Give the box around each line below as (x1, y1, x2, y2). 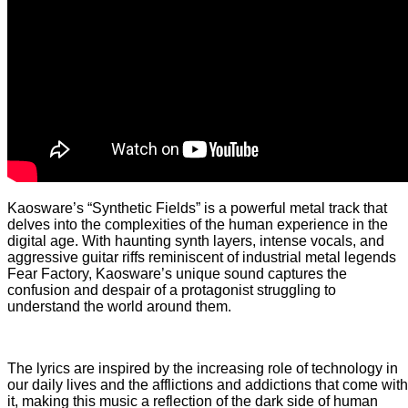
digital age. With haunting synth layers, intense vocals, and (7, 232, 384, 249)
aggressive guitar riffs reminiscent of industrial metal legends (7, 249, 396, 265)
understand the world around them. (7, 298, 231, 314)
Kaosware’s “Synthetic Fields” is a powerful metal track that (7, 199, 387, 216)
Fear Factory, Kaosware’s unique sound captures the (7, 265, 347, 281)
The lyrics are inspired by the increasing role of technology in (7, 360, 398, 376)
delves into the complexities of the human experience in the (7, 216, 388, 232)
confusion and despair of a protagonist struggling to (7, 281, 336, 298)
